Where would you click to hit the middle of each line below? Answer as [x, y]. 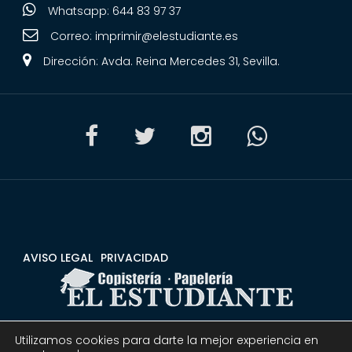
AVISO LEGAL [57, 257]
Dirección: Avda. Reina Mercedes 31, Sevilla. [161, 61]
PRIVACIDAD [134, 257]
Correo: [72, 36]
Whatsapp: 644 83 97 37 [114, 11]
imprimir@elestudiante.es [166, 36]
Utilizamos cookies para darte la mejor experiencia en [167, 340]
